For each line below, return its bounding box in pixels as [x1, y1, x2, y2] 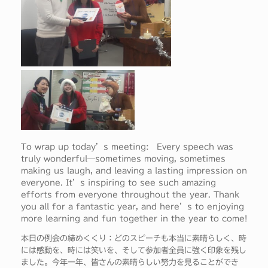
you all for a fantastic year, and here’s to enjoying [21, 202, 244, 211]
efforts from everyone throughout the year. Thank [21, 190, 239, 199]
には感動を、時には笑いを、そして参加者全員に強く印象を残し [21, 246, 246, 254]
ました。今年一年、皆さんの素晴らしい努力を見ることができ [21, 258, 239, 266]
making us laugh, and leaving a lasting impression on [21, 166, 247, 175]
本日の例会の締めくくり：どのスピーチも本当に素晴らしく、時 [21, 234, 246, 242]
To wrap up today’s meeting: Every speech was [21, 142, 233, 151]
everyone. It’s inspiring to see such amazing [21, 178, 216, 187]
